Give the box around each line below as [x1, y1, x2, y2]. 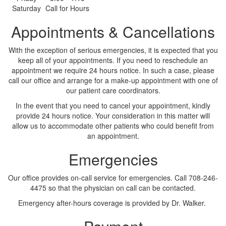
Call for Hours [45, 3, 89, 13]
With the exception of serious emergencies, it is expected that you [8, 45, 218, 55]
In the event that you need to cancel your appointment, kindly [16, 100, 210, 110]
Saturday [12, 3, 41, 13]
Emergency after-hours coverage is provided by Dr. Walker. [18, 198, 208, 208]
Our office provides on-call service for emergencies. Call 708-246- [8, 173, 218, 183]
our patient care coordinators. [66, 85, 160, 95]
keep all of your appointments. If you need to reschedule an [18, 55, 208, 65]
